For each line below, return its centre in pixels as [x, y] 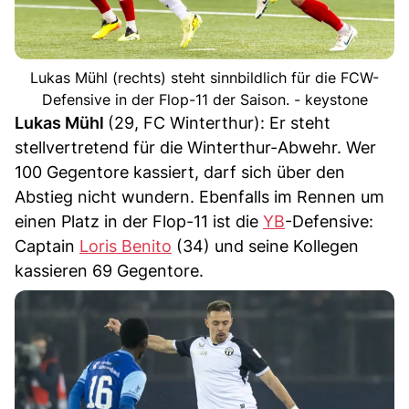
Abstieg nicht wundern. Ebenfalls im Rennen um [199, 197]
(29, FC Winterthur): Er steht [219, 123]
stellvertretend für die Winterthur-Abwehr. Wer [195, 148]
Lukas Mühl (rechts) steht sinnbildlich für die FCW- [204, 78]
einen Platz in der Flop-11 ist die [139, 222]
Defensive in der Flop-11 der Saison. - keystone [204, 100]
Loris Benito [126, 246]
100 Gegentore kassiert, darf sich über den [180, 173]
